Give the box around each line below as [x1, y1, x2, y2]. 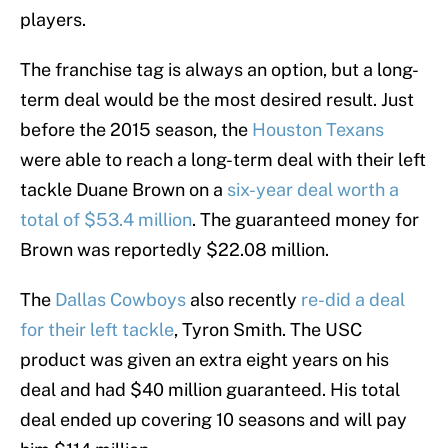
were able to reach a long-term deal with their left [20, 149, 426, 171]
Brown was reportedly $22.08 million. [20, 239, 329, 261]
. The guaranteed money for [192, 209, 419, 231]
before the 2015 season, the [20, 119, 252, 141]
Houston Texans [252, 119, 384, 141]
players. [20, 9, 86, 31]
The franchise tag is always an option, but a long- [20, 59, 419, 81]
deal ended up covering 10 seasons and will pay [20, 409, 407, 431]
